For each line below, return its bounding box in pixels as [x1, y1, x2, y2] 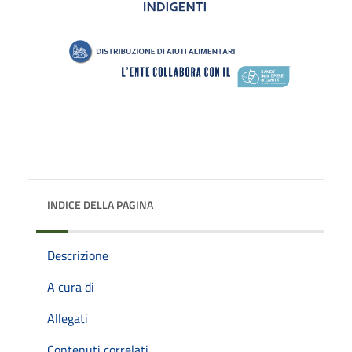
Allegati [47, 308, 88, 328]
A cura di [47, 277, 94, 296]
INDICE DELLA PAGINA [47, 196, 153, 213]
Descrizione [47, 245, 108, 265]
